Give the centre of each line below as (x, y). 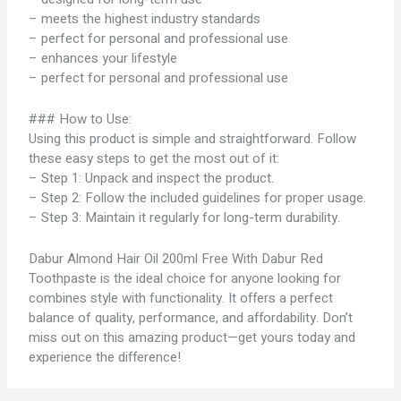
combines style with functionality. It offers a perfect (181, 298)
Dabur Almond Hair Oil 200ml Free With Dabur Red (176, 259)
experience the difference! (105, 357)
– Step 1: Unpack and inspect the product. (152, 178)
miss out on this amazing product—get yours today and (192, 337)
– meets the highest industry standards (145, 19)
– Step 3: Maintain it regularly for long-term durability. (185, 218)
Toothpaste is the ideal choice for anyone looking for (185, 278)
